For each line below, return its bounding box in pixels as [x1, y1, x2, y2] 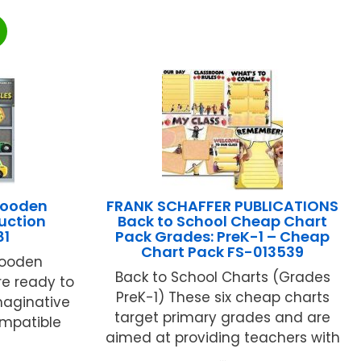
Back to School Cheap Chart [118, 210, 328, 231]
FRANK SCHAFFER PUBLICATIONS [106, 195, 339, 216]
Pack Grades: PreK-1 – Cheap [115, 226, 330, 247]
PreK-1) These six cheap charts [115, 287, 330, 307]
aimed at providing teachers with [105, 327, 340, 347]
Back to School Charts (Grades [114, 267, 330, 287]
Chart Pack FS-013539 [141, 241, 305, 262]
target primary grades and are [114, 307, 331, 327]
